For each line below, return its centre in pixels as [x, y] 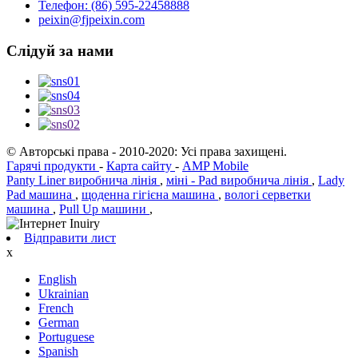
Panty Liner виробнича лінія [83, 181]
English [58, 280]
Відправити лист [70, 238]
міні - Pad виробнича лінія [239, 181]
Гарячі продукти [53, 166]
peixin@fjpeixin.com [91, 19]
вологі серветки [268, 195]
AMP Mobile [215, 166]
